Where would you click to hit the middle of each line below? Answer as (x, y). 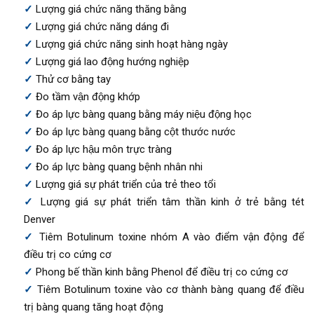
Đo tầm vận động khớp (88, 97)
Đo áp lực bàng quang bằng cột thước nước (135, 132)
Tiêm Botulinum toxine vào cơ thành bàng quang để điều (171, 290)
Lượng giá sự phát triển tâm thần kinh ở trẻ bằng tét (172, 202)
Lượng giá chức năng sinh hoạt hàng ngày (131, 45)
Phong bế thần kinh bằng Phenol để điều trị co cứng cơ (162, 272)
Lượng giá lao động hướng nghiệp (112, 62)
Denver (39, 220)
